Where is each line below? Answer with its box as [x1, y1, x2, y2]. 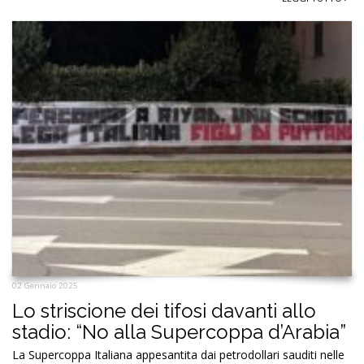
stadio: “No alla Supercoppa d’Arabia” [12, 319, 346, 344]
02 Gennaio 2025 [12, 279, 78, 291]
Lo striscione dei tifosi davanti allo [12, 298, 316, 323]
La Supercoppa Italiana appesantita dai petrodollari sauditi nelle [12, 346, 344, 362]
